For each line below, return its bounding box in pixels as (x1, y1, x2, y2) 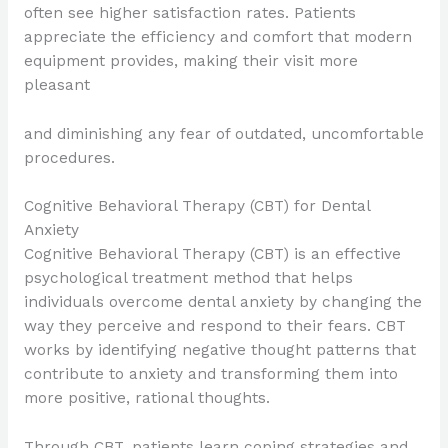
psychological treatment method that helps (23, 269, 353, 288)
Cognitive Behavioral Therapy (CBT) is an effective (23, 245, 401, 264)
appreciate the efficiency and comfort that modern (23, 27, 412, 46)
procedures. (23, 148, 115, 167)
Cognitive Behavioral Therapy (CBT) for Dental (23, 197, 370, 216)
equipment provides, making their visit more (23, 51, 358, 70)
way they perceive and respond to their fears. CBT (23, 317, 406, 336)
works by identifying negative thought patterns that (23, 341, 416, 360)
